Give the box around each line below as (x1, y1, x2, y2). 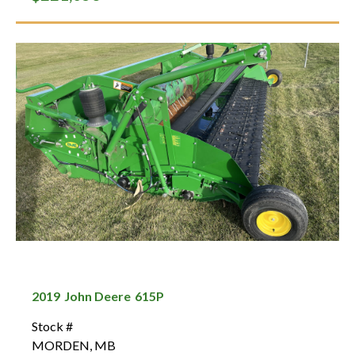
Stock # (32, 318, 74, 334)
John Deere (64, 288, 132, 303)
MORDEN (32, 337, 90, 353)
